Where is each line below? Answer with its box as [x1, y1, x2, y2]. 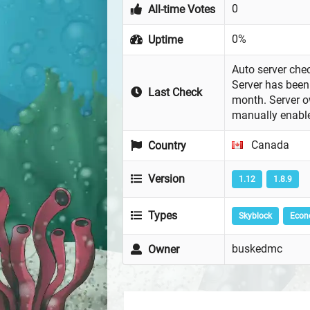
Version [145, 172, 185, 186]
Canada [248, 138, 289, 152]
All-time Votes [145, 3, 216, 17]
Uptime [145, 33, 183, 47]
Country [145, 139, 187, 153]
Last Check [145, 86, 203, 100]
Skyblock [238, 211, 272, 221]
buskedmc [232, 242, 282, 256]
